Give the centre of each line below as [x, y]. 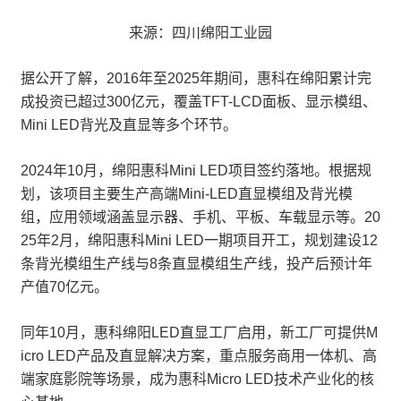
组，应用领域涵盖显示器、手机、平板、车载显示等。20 [200, 217]
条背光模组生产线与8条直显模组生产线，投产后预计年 [196, 264]
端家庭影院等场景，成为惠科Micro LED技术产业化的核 [197, 379]
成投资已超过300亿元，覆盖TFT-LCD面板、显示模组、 [199, 102]
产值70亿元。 [64, 287]
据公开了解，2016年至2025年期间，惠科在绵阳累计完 [196, 78]
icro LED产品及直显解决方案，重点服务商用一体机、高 [199, 356]
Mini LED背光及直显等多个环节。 [129, 125]
